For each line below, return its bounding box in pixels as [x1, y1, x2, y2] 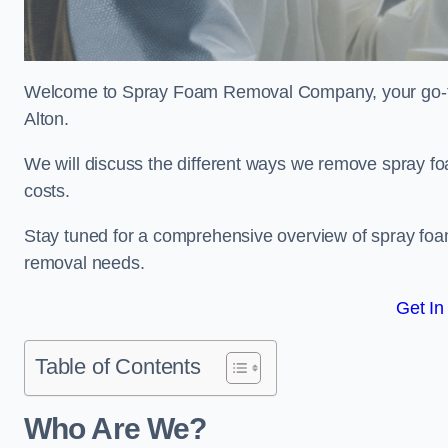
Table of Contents [35, 354, 201, 379]
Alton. [24, 109, 69, 129]
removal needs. [24, 253, 145, 273]
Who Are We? [24, 412, 207, 445]
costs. [24, 181, 70, 201]
